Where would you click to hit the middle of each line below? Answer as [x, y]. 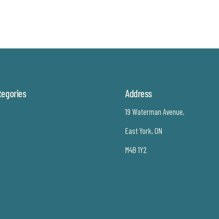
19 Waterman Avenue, [155, 111]
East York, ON [144, 131]
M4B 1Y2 [136, 150]
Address [139, 93]
